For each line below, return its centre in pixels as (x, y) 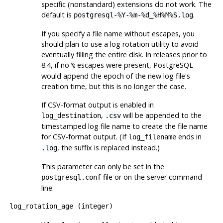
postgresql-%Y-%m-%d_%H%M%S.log (133, 15)
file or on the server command (151, 177)
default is (57, 14)
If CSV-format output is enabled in (97, 105)
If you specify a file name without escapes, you (118, 33)
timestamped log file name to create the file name (124, 126)
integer (95, 206)
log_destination (71, 115)
